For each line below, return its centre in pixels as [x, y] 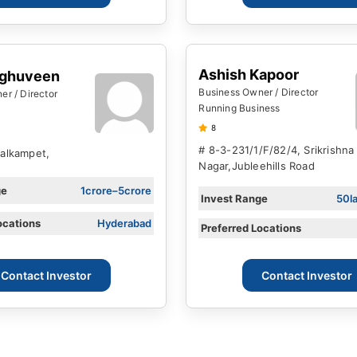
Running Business [239, 108]
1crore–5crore [116, 190]
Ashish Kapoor [249, 75]
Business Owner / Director [259, 92]
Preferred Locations [251, 228]
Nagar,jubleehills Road [257, 166]
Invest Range [235, 198]
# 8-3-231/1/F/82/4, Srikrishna [277, 150]
